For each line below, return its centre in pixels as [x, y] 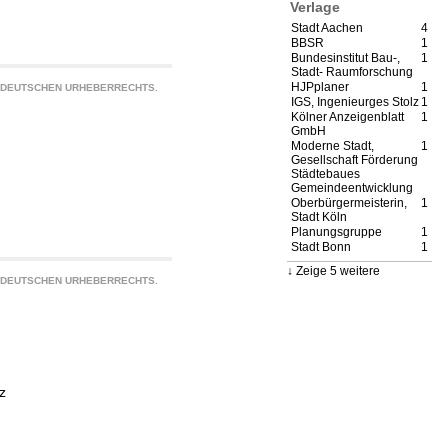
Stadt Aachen [327, 28]
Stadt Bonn [321, 247]
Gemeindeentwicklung [352, 188]
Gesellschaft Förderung [354, 160]
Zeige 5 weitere [338, 271]
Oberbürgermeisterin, [349, 203]
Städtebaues [325, 174]
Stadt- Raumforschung [352, 72]
